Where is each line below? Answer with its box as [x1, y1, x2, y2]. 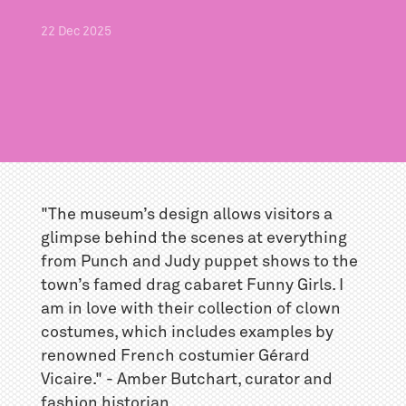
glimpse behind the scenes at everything [40, 229, 347, 246]
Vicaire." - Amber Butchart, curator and [40, 371, 333, 388]
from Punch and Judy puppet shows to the [40, 253, 358, 270]
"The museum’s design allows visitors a [40, 206, 333, 223]
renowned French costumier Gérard [40, 347, 310, 364]
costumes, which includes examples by [40, 324, 333, 341]
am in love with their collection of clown [40, 300, 341, 317]
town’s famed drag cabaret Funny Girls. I [40, 276, 343, 294]
